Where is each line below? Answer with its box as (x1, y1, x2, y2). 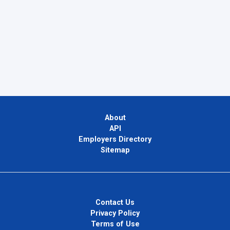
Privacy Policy (90, 209, 140, 218)
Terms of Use (90, 220, 140, 229)
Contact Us (95, 198, 135, 207)
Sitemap (100, 146, 130, 155)
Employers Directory (79, 135, 151, 144)
